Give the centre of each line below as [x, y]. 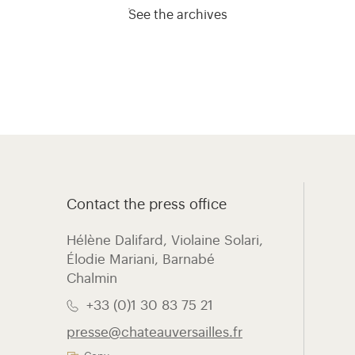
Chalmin [92, 279]
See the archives [177, 15]
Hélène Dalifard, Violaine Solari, [165, 240]
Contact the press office [147, 204]
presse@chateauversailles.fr [155, 332]
